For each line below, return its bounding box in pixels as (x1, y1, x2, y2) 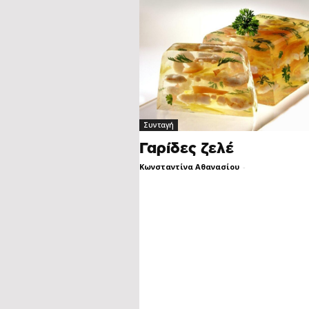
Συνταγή (143, 120, 174, 130)
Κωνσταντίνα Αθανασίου (139, 161, 239, 172)
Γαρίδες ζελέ (139, 141, 234, 157)
